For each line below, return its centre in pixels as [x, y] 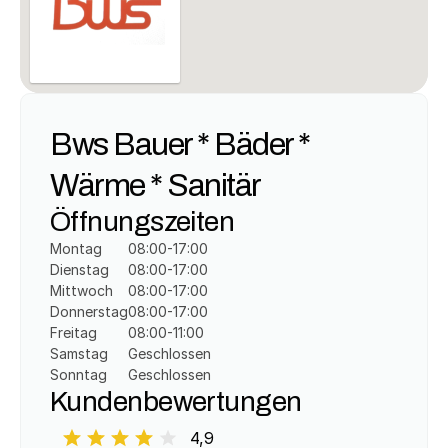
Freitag [73, 332]
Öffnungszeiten [142, 221]
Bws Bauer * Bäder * [180, 143]
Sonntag [78, 374]
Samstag [79, 353]
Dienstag [79, 269]
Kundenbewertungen [176, 401]
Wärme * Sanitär [155, 184]
